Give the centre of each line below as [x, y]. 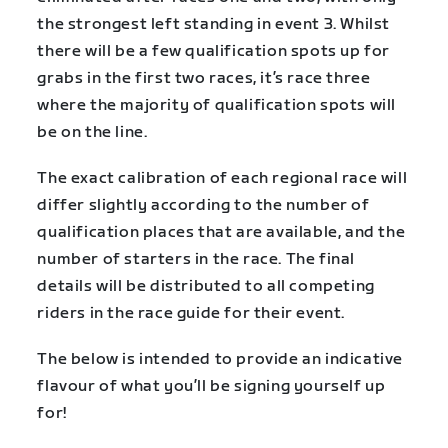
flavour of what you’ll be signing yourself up [211, 387]
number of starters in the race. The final [196, 259]
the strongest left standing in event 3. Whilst [213, 24]
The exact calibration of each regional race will [222, 178]
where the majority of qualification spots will [216, 105]
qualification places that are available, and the [221, 232]
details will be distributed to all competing [206, 286]
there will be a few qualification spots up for [213, 51]
